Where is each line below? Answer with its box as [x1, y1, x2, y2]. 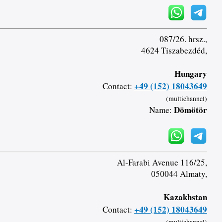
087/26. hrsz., [159, 33, 207, 45]
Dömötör [173, 104, 207, 116]
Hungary [174, 67, 207, 80]
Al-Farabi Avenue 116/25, [116, 157, 207, 168]
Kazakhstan [163, 191, 207, 204]
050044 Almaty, [151, 168, 207, 180]
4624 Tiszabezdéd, [141, 45, 207, 56]
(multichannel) [166, 94, 207, 104]
